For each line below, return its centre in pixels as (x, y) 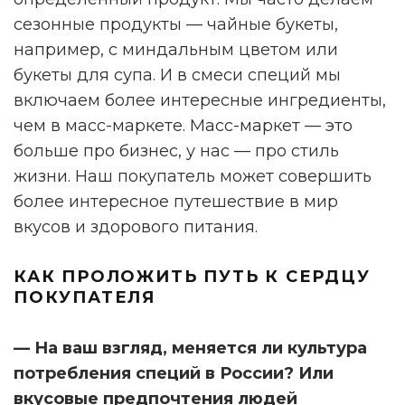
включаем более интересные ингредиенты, (200, 101)
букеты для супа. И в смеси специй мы (177, 75)
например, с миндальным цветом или (176, 50)
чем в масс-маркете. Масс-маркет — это (183, 126)
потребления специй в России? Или (174, 374)
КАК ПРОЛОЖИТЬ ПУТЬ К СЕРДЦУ (192, 277)
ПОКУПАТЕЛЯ (85, 298)
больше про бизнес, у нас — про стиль (176, 151)
